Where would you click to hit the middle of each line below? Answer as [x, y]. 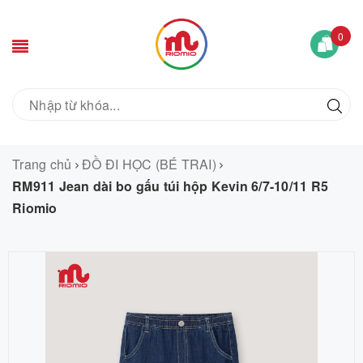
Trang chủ [42, 164]
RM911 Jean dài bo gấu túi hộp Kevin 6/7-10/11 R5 [170, 186]
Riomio [35, 208]
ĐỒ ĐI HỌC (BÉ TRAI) [149, 164]
